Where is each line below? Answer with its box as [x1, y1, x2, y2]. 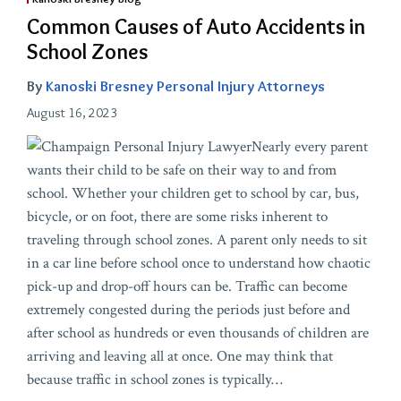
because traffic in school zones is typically [27, 369, 271, 389]
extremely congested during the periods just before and [27, 299, 350, 320]
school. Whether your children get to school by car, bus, [27, 183, 359, 203]
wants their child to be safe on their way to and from [27, 159, 337, 180]
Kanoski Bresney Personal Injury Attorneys [46, 76, 325, 95]
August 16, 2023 [27, 104, 117, 121]
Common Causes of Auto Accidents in [27, 13, 365, 39]
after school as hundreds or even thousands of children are [27, 322, 369, 343]
